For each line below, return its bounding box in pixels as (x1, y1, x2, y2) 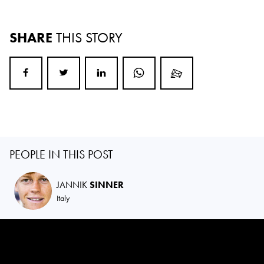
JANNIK (57, 178, 90, 191)
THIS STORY (56, 28, 123, 47)
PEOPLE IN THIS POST (9, 146, 113, 162)
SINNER (90, 178, 124, 191)
